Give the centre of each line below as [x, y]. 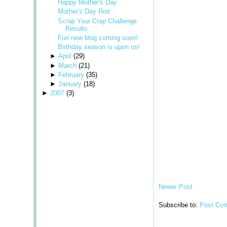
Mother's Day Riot [84, 12]
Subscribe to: [179, 205]
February [71, 74]
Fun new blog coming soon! [98, 37]
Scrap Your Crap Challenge [98, 21]
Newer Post [176, 187]
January [70, 84]
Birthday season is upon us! [99, 47]
